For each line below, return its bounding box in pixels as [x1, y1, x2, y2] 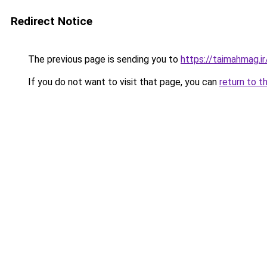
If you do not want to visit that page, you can [26, 76, 219, 88]
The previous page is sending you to [26, 54, 181, 65]
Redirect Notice [11, 14, 92, 28]
